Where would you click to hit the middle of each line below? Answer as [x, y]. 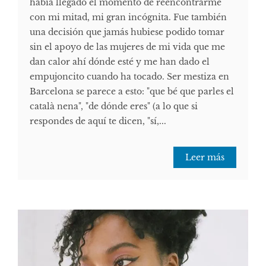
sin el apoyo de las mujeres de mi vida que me [127, 47]
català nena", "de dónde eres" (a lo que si [114, 106]
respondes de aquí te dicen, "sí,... [98, 121]
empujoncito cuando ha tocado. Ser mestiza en [129, 76]
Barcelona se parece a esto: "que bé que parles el [132, 91]
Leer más [205, 157]
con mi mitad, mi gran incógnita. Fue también [128, 17]
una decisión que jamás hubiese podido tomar [127, 32]
